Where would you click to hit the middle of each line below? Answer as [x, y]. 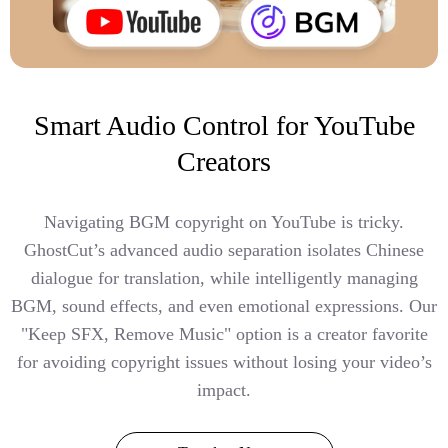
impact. [224, 390]
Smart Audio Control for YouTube [224, 126]
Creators [224, 162]
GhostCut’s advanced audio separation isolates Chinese [224, 250]
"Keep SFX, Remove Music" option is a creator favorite [224, 334]
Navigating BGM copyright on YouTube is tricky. [224, 222]
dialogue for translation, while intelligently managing [224, 278]
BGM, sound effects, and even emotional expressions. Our [224, 306]
